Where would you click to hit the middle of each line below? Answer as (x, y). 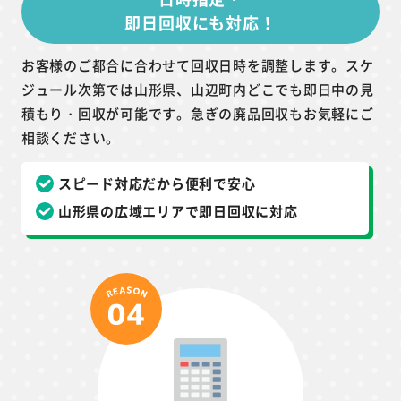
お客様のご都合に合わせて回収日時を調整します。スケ (197, 64)
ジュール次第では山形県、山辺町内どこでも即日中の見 (197, 89)
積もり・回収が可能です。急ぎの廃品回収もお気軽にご (197, 113)
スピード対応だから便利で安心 (157, 183)
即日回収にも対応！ (200, 22)
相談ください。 (70, 137)
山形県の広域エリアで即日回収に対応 (178, 210)
